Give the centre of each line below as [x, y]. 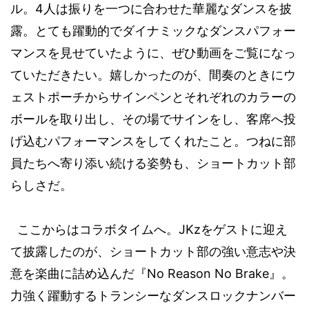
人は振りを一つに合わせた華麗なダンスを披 [168, 9]
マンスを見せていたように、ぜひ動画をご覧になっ [153, 53]
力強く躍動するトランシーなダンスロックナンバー [153, 296]
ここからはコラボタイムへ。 [98, 230]
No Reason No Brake [208, 273]
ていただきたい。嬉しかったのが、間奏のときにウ [153, 75]
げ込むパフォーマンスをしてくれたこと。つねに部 [153, 141]
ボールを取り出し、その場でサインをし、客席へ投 [153, 119]
